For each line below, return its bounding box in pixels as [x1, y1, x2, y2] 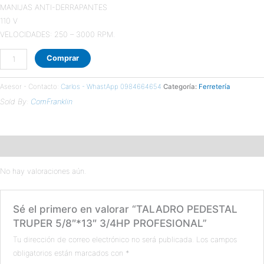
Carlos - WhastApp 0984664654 [61, 82, 161, 91]
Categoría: [163, 82, 199, 91]
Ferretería [199, 82, 230, 91]
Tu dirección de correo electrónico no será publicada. [13, 235, 194, 244]
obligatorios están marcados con [13, 248, 126, 258]
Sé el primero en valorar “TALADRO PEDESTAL [13, 203, 238, 216]
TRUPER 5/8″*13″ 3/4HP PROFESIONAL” [13, 217, 207, 230]
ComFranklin [31, 97, 72, 107]
